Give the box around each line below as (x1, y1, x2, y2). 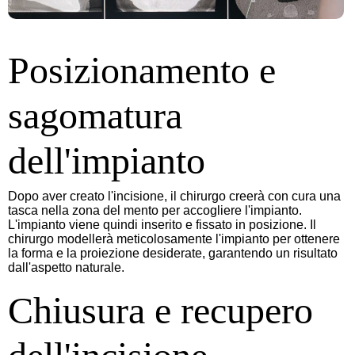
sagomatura (8, 94, 182, 136)
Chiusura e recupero (8, 288, 313, 331)
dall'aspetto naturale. (8, 260, 124, 274)
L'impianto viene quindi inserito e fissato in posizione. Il (8, 217, 316, 231)
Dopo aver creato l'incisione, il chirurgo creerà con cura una (8, 189, 341, 203)
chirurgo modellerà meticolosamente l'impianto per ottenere (8, 231, 340, 246)
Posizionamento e (8, 48, 276, 91)
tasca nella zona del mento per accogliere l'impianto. (8, 203, 302, 217)
